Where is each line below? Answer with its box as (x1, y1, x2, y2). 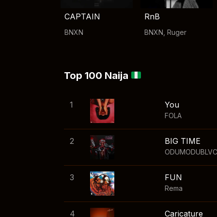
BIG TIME (165, 136, 201, 146)
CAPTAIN (64, 12, 100, 22)
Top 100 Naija (64, 70, 131, 82)
